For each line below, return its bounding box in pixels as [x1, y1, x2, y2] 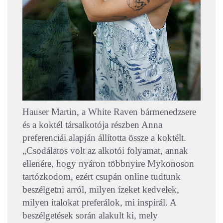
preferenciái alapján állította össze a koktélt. [22, 132, 186, 143]
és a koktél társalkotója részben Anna [22, 119, 162, 130]
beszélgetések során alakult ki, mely [22, 210, 158, 221]
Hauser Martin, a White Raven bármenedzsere [22, 106, 196, 117]
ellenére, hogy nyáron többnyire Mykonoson [22, 158, 194, 169]
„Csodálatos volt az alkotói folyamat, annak [22, 145, 188, 156]
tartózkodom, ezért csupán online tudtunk [22, 171, 181, 182]
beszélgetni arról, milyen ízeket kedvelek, [22, 184, 179, 195]
